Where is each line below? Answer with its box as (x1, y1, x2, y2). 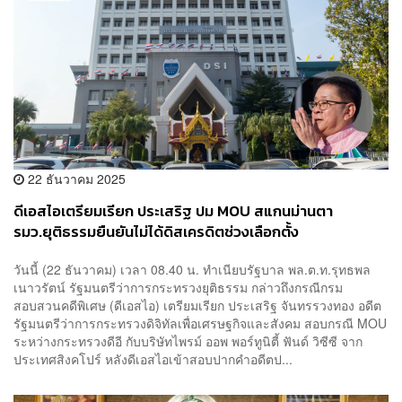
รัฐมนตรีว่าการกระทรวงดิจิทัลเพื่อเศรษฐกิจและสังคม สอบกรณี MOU (13, 313, 387, 332)
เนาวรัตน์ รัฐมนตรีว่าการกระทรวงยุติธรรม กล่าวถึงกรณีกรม (13, 277, 343, 296)
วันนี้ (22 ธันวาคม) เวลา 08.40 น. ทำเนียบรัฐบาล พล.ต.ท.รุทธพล (13, 259, 371, 278)
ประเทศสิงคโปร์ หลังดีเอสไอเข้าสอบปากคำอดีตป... (13, 349, 293, 368)
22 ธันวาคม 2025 (24, 170, 126, 188)
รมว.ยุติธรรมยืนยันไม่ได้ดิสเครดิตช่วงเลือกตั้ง (13, 221, 299, 244)
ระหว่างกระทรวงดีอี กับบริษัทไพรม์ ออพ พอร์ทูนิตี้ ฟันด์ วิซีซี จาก (13, 331, 363, 350)
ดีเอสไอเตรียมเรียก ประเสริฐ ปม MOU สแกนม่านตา (13, 200, 333, 223)
